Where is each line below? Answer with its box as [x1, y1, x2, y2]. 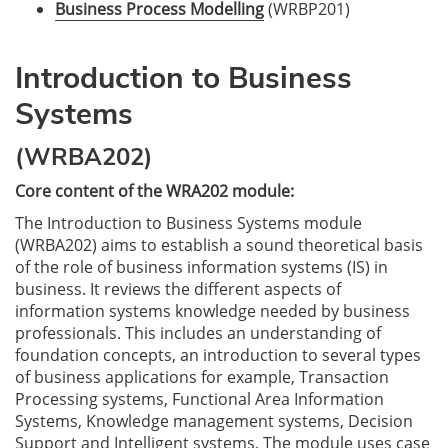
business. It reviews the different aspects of [15, 278, 341, 300]
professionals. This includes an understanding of [15, 322, 381, 344]
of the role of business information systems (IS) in [15, 256, 388, 278]
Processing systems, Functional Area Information [15, 388, 384, 410]
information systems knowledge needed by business [15, 300, 410, 322]
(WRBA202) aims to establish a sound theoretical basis [15, 234, 423, 256]
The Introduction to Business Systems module [15, 212, 362, 234]
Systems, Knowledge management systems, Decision [15, 410, 413, 432]
